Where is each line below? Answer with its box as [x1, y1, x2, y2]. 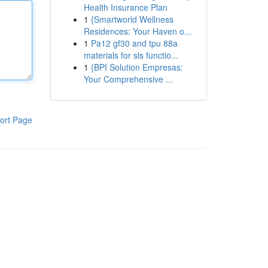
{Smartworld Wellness [90, 13, 173, 25]
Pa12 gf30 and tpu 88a [90, 37, 178, 49]
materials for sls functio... [83, 49, 178, 61]
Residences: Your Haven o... [83, 25, 191, 37]
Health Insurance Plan [83, 1, 167, 13]
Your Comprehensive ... [83, 73, 173, 85]
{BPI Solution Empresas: [90, 61, 183, 73]
